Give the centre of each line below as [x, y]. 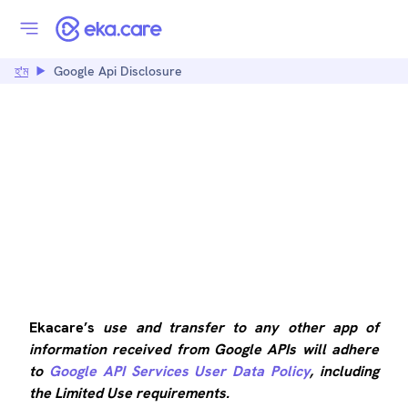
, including [345, 371]
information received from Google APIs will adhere [204, 349]
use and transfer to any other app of [241, 327]
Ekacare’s [66, 327]
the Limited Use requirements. [129, 393]
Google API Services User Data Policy [179, 371]
